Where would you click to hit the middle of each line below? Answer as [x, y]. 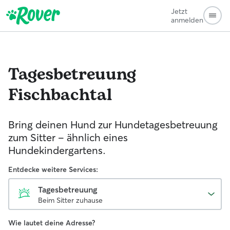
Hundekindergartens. [57, 150]
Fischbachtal [60, 95]
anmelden [187, 20]
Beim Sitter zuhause [70, 200]
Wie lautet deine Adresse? [52, 223]
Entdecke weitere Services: [53, 169]
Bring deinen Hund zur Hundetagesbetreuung [113, 124]
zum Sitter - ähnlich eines [68, 137]
